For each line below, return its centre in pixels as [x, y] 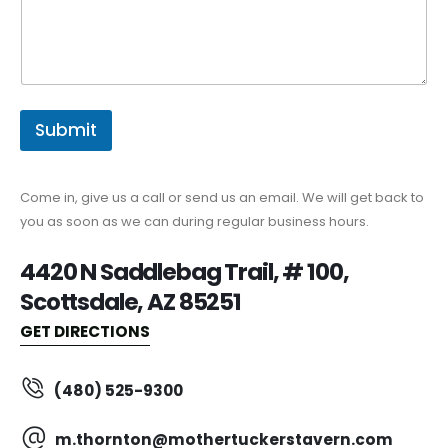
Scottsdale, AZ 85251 [130, 302]
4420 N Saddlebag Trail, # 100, [184, 272]
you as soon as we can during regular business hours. [194, 222]
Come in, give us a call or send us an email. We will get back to [222, 198]
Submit [66, 130]
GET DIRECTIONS [85, 331]
